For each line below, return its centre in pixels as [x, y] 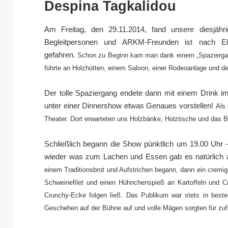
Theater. [57, 119]
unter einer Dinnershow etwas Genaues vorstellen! [130, 105]
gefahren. [61, 54]
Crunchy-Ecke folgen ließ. [85, 195]
